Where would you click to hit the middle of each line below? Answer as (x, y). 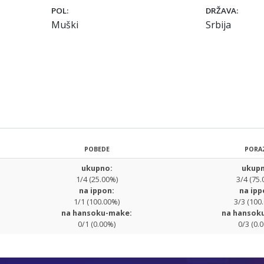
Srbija (218, 25)
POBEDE (97, 149)
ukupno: (97, 168)
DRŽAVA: (222, 11)
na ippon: (97, 190)
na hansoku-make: (97, 213)
